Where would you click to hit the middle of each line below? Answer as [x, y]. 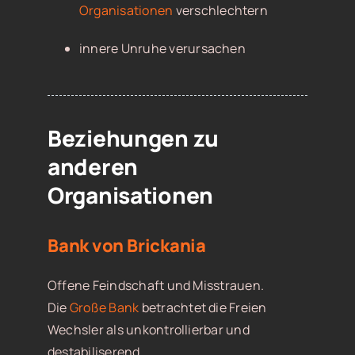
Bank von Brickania [127, 246]
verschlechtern [220, 11]
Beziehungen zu [133, 138]
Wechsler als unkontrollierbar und [148, 330]
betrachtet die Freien [203, 308]
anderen [93, 167]
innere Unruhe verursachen [162, 49]
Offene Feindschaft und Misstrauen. [156, 286]
